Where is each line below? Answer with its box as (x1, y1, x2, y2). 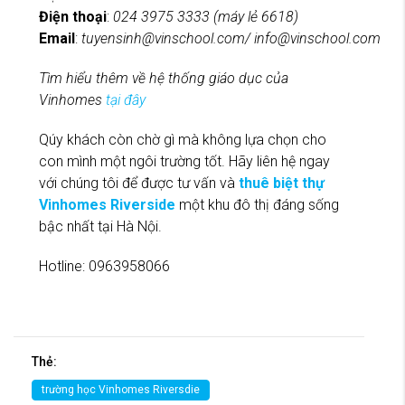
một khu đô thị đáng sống (175, 195, 339, 213)
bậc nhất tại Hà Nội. (39, 217, 162, 235)
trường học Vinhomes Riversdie (42, 382, 200, 396)
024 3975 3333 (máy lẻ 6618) (113, 7, 298, 25)
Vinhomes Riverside (39, 195, 175, 213)
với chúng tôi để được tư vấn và (39, 174, 239, 192)
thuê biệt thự (239, 174, 325, 192)
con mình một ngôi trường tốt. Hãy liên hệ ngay (39, 152, 330, 170)
